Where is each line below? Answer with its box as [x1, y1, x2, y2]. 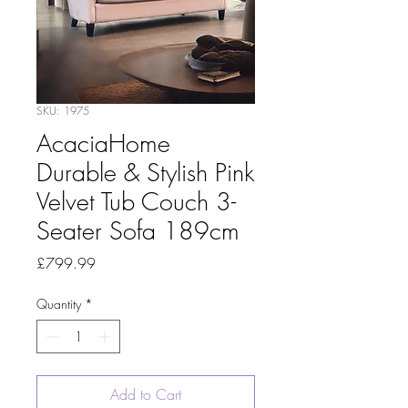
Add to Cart [110, 384, 181, 404]
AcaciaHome [36, 127, 170, 159]
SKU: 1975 [36, 103, 89, 118]
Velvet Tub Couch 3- [36, 186, 236, 218]
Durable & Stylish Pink [36, 157, 255, 189]
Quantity [36, 295, 81, 312]
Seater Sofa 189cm [36, 215, 240, 247]
